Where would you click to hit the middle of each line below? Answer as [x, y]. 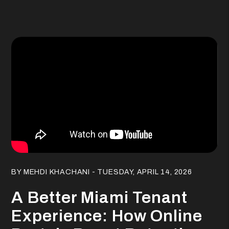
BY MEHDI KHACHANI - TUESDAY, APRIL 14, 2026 [102, 172]
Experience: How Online [107, 216]
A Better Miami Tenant [100, 197]
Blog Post [31, 158]
